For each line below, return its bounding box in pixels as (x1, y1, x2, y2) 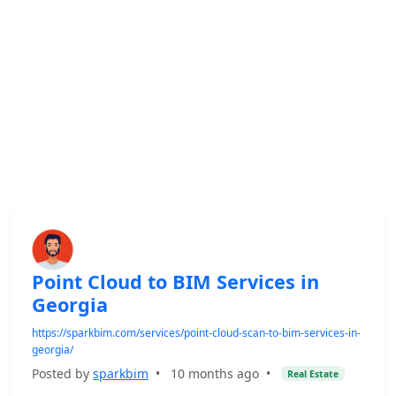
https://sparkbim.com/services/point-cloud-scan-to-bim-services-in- (32, 325, 361, 340)
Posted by (32, 365, 93, 382)
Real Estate (286, 367, 339, 380)
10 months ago (171, 365, 259, 382)
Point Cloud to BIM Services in (32, 269, 319, 294)
